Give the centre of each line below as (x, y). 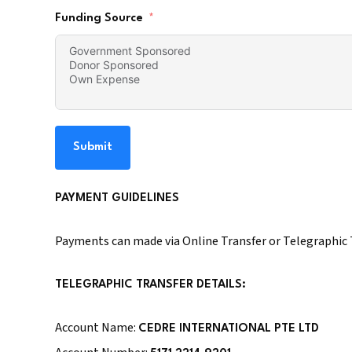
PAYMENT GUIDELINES (117, 199)
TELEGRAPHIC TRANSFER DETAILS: (150, 285)
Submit (93, 148)
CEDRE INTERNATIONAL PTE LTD (229, 329)
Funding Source (99, 19)
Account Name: (97, 328)
